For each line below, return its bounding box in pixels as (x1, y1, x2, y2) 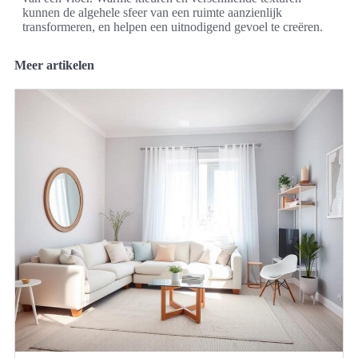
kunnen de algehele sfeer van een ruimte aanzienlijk (22, 5, 282, 19)
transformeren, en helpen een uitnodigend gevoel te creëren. (22, 19, 323, 34)
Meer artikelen (14, 58, 94, 72)
